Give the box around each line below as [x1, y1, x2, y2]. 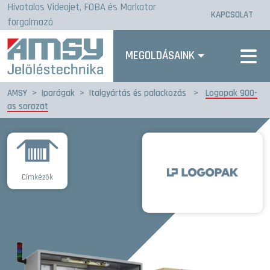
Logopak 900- [206, 87, 257, 99]
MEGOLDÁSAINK [125, 48, 195, 63]
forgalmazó [7, 16, 53, 29]
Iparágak [42, 87, 75, 99]
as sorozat [7, 100, 48, 112]
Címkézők [22, 172, 53, 182]
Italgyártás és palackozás [89, 87, 186, 99]
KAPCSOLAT [211, 9, 253, 20]
